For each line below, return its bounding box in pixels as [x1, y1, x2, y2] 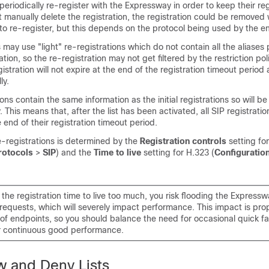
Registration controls [140, 136, 226, 146]
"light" [38, 42, 62, 52]
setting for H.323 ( [141, 148, 214, 157]
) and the [56, 148, 94, 157]
